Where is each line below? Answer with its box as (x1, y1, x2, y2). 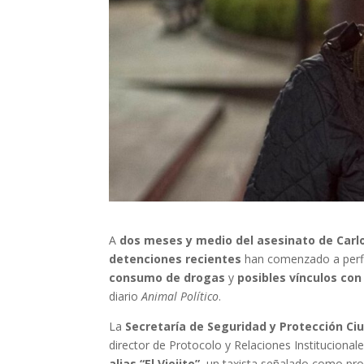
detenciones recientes (109, 251, 242, 267)
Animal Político (141, 288, 219, 305)
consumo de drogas (109, 270, 226, 286)
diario (109, 288, 142, 305)
